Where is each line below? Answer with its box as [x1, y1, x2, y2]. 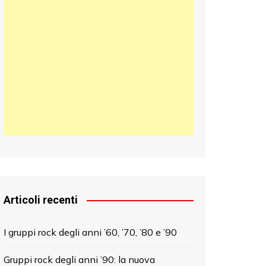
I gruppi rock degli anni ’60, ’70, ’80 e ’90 [4, 226, 177, 238]
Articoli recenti [4, 194, 78, 206]
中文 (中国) [26, 40, 71, 51]
